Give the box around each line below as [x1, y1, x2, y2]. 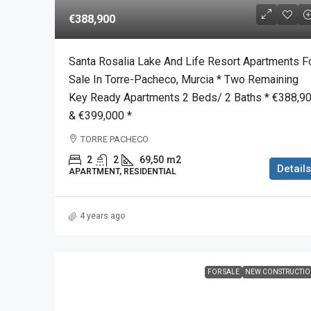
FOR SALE [207, 268, 239, 276]
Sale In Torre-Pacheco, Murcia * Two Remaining [69, 73, 299, 87]
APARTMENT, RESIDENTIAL [69, 167, 176, 177]
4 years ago [80, 211, 125, 221]
